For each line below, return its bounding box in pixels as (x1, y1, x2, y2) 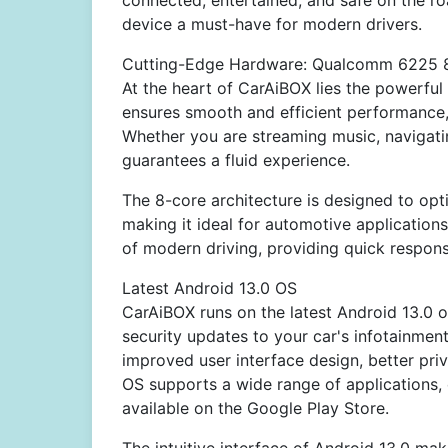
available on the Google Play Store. (122, 398, 389, 418)
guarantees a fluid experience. (122, 150, 350, 170)
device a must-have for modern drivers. (122, 14, 422, 34)
